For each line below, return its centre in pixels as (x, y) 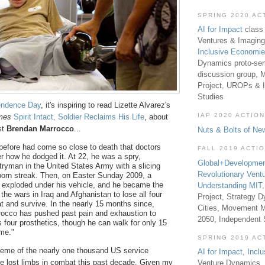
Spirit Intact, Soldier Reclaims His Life (79, 117)
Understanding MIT (230, 185)
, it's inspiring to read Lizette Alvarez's (106, 105)
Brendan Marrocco (40, 129)
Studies (211, 97)
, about (156, 117)
